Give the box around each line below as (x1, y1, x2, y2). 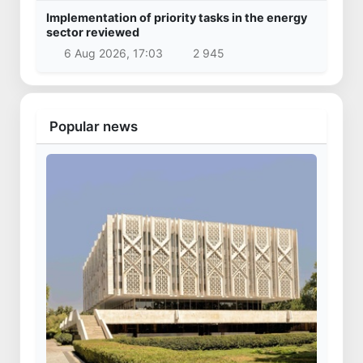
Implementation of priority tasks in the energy (46, 11, 307, 25)
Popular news (49, 117, 138, 135)
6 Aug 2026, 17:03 (63, 45, 163, 60)
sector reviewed (46, 25, 139, 40)
